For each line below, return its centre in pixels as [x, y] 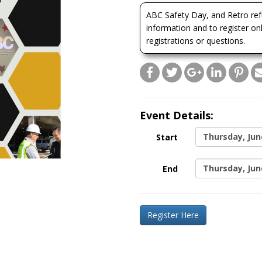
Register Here [173, 215]
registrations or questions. [196, 41]
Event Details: [177, 115]
